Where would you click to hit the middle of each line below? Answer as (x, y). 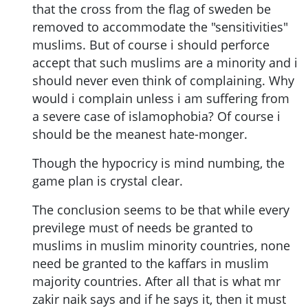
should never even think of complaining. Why (163, 81)
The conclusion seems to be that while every (161, 210)
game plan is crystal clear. (108, 181)
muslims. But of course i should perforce (151, 45)
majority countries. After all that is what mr (156, 282)
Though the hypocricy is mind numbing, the (158, 163)
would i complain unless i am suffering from (161, 99)
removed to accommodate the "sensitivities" (160, 27)
